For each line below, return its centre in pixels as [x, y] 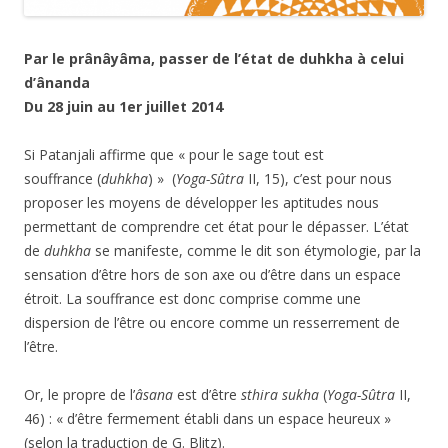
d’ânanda [57, 82]
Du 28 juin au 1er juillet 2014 [123, 106]
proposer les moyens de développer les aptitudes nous [201, 202]
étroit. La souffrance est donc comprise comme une [192, 298]
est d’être [207, 394]
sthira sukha [280, 394]
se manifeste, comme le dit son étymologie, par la [256, 250]
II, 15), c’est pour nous [318, 178]
